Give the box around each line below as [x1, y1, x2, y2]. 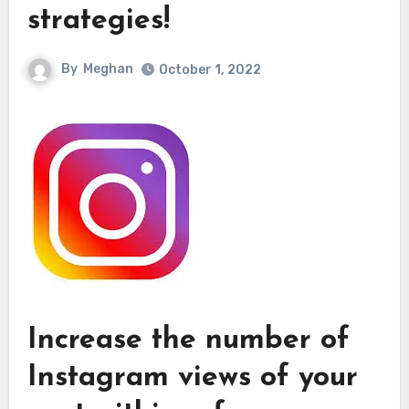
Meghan [83, 60, 133, 77]
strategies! [26, 5, 170, 36]
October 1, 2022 [159, 61, 261, 78]
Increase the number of [26, 325, 350, 355]
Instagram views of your [26, 362, 358, 393]
